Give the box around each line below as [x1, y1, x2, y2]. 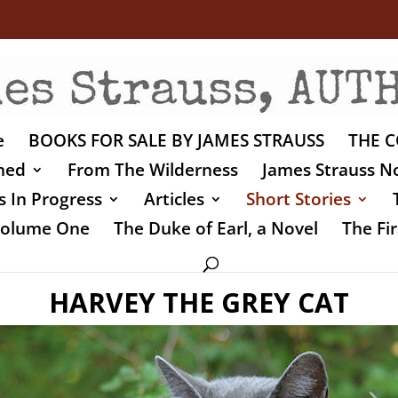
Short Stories [245, 187, 351, 211]
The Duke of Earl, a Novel [114, 216, 318, 240]
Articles [143, 187, 204, 211]
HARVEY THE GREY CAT [49, 283, 349, 321]
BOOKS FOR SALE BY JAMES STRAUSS [28, 128, 324, 152]
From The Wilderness [68, 157, 238, 181]
